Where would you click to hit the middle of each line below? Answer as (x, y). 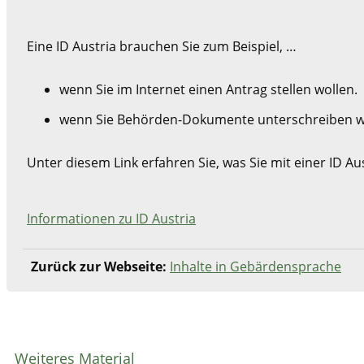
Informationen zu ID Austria (111, 219)
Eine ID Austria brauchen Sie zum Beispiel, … (162, 47)
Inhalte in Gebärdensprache (256, 267)
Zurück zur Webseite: (100, 267)
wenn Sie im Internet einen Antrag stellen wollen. (208, 90)
